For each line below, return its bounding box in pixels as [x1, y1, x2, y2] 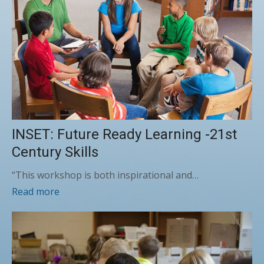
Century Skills [12, 143, 98, 160]
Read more [12, 184, 60, 198]
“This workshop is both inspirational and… [12, 168, 199, 181]
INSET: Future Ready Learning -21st [12, 126, 237, 143]
